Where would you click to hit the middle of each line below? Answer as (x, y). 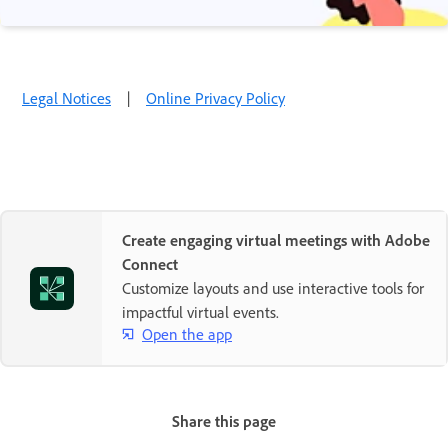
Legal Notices (66, 98)
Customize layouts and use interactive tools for (273, 288)
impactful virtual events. (200, 312)
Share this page (224, 421)
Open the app (187, 333)
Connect (150, 264)
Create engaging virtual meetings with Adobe (276, 240)
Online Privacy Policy (215, 98)
